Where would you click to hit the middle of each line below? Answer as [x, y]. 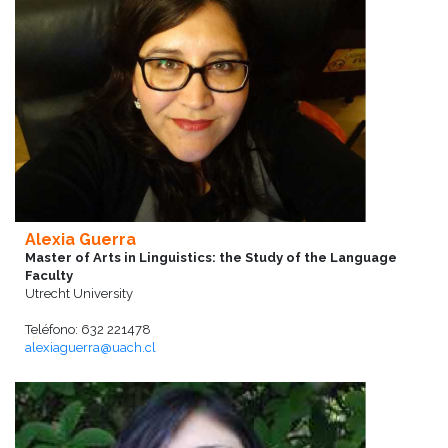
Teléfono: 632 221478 [88, 330]
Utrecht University [79, 294]
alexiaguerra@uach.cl [90, 348]
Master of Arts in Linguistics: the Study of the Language [211, 258]
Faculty [49, 276]
